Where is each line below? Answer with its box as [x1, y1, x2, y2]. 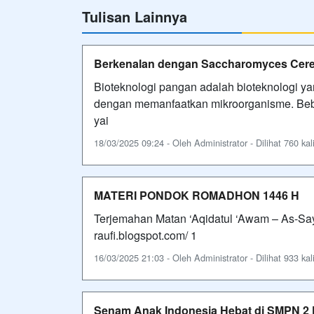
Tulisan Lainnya [82, 6, 187, 27]
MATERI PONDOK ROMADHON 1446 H [94, 186, 299, 203]
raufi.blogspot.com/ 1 [94, 226, 197, 243]
